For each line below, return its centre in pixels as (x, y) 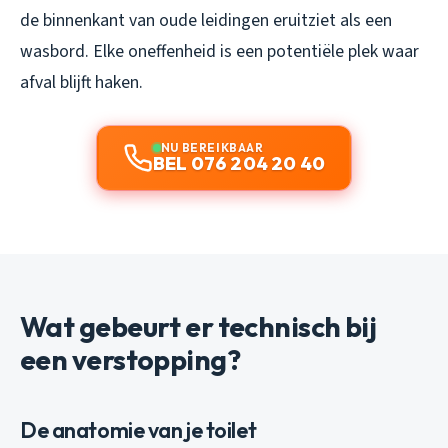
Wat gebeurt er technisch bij (198, 326)
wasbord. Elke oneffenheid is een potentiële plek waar (219, 51)
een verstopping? (130, 359)
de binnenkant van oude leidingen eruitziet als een (206, 20)
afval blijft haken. (81, 82)
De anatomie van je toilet (138, 429)
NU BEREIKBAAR (212, 147)
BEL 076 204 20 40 (239, 163)
